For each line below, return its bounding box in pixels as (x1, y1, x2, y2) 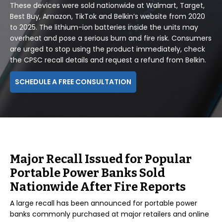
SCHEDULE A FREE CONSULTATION (15, 77, 131, 87)
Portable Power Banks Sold (10, 166, 165, 180)
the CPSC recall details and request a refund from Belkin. (10, 55, 206, 65)
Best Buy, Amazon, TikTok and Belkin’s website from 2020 (10, 11, 205, 21)
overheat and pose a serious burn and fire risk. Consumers (10, 33, 212, 43)
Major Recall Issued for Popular (10, 152, 192, 166)
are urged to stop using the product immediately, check (10, 44, 205, 54)
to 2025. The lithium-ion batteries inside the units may (10, 22, 198, 32)
